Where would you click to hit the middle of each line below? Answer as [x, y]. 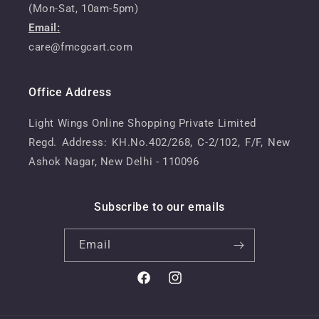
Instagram [192, 285]
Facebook [159, 285]
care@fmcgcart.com [81, 47]
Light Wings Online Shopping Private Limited [142, 124]
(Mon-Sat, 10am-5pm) [84, 9]
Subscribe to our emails [159, 207]
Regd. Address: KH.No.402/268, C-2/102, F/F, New [159, 143]
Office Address [70, 93]
